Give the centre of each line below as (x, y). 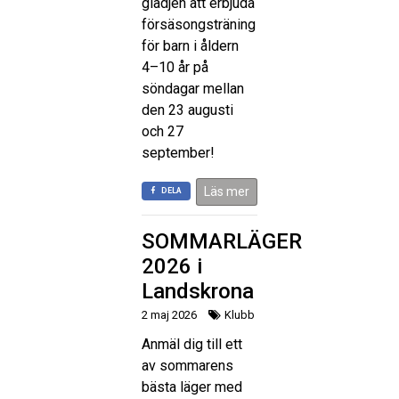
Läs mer (227, 191)
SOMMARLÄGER (222, 241)
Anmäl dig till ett (192, 344)
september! (180, 152)
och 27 (163, 131)
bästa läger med (192, 387)
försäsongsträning (199, 24)
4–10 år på (175, 67)
